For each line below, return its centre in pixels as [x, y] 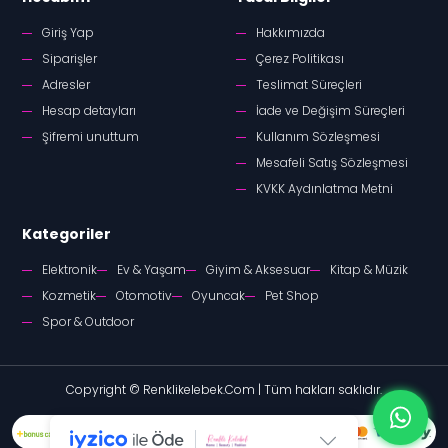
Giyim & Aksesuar [258, 270]
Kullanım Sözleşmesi [318, 137]
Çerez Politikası [300, 59]
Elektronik [69, 270]
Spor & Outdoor [88, 322]
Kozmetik [69, 296]
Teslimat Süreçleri [309, 85]
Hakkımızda [290, 33]
